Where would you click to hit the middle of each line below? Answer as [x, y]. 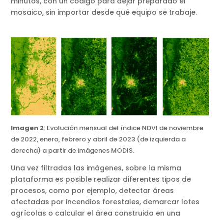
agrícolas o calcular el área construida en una [96, 213]
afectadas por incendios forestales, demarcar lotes [105, 202]
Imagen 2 [27, 128]
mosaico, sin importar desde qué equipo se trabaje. [104, 13]
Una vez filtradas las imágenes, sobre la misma [96, 168]
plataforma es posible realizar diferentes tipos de [101, 179]
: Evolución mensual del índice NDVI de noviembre [124, 128]
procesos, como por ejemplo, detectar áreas [93, 191]
